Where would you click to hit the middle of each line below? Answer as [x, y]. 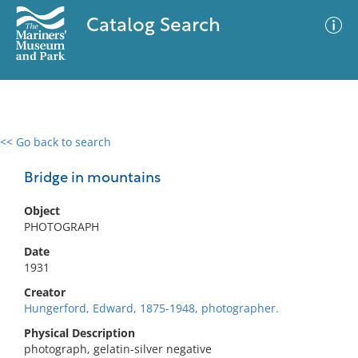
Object [42, 211]
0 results [35, 151]
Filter [322, 157]
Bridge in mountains [92, 179]
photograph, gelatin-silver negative [118, 349]
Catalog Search [153, 26]
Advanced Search [237, 156]
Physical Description [80, 333]
